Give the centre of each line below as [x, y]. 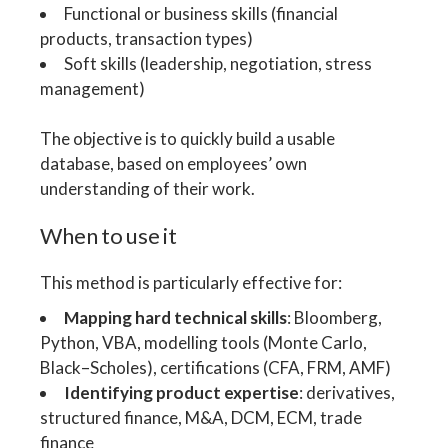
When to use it [108, 236]
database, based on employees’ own [174, 164]
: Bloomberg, [335, 318]
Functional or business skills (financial [201, 13]
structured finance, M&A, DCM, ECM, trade [201, 418]
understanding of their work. [148, 189]
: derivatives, [347, 393]
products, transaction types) [147, 38]
